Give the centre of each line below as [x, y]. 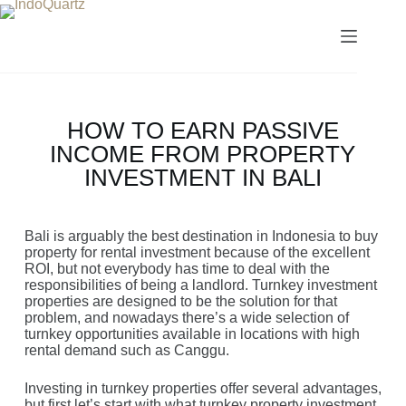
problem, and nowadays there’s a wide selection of [186, 318]
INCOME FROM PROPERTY [203, 154]
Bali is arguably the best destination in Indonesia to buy [201, 236]
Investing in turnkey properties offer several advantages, [203, 388]
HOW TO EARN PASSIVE [203, 130]
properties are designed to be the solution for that [180, 301]
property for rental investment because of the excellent [197, 252]
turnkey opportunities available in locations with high [192, 334]
